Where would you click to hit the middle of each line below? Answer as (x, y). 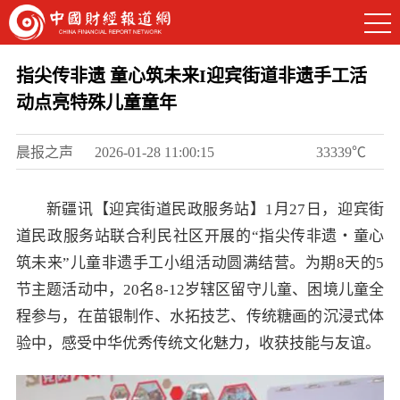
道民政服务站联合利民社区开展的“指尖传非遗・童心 (200, 236)
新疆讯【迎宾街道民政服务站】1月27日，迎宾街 (215, 209)
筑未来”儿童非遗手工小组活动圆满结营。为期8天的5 (200, 263)
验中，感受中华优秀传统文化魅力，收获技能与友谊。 (198, 343)
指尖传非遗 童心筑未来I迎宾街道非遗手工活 (191, 76)
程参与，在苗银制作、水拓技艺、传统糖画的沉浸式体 (200, 317)
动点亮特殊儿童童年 (96, 103)
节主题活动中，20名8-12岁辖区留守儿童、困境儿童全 (200, 290)
